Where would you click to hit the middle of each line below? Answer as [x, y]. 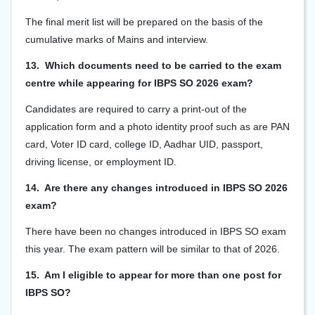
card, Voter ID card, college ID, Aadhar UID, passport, [144, 144]
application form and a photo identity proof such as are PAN [157, 127]
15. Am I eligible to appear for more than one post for [153, 275]
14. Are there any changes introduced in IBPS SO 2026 [156, 188]
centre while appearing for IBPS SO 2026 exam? [139, 83]
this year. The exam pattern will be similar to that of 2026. [153, 249]
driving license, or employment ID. [101, 162]
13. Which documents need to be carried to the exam [153, 65]
